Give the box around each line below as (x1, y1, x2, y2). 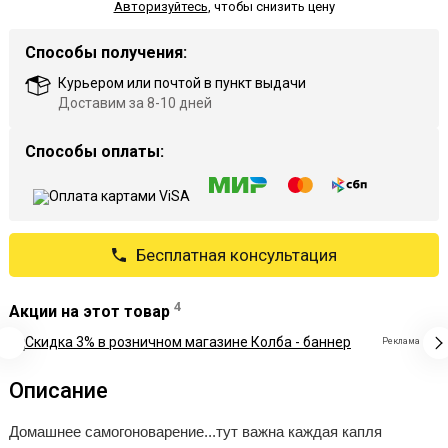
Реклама (382, 336, 420, 347)
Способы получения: (25, 43, 187, 62)
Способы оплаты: (25, 142, 164, 161)
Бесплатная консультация (135, 245, 337, 265)
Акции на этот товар (9, 302, 174, 322)
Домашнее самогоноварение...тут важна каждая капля (9, 423, 382, 441)
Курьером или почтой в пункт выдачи (58, 75, 306, 91)
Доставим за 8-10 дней (58, 95, 212, 111)
